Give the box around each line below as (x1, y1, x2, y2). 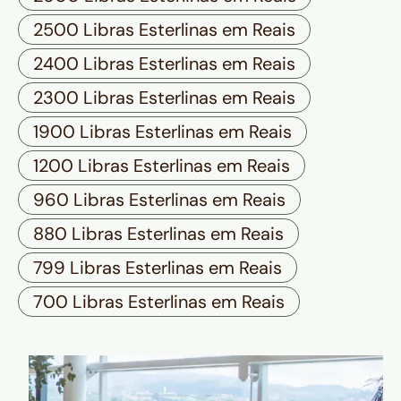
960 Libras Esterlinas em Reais (33, 188, 286, 212)
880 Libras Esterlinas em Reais (33, 222, 284, 246)
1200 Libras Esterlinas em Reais (33, 154, 290, 178)
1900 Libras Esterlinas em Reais (33, 120, 292, 144)
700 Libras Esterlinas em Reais (33, 290, 285, 314)
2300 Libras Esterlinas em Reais (33, 86, 295, 110)
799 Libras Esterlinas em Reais (33, 256, 282, 280)
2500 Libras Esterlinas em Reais (33, 18, 295, 42)
